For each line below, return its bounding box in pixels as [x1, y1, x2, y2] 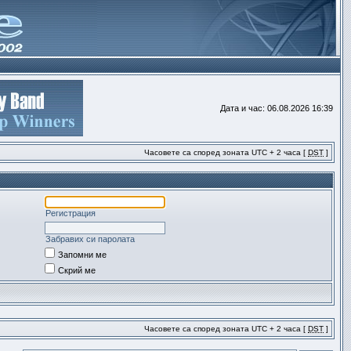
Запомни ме [58, 250, 107, 259]
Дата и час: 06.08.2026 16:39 [220, 103, 333, 113]
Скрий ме [58, 266, 96, 275]
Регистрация [45, 208, 96, 218]
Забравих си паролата [45, 234, 135, 244]
